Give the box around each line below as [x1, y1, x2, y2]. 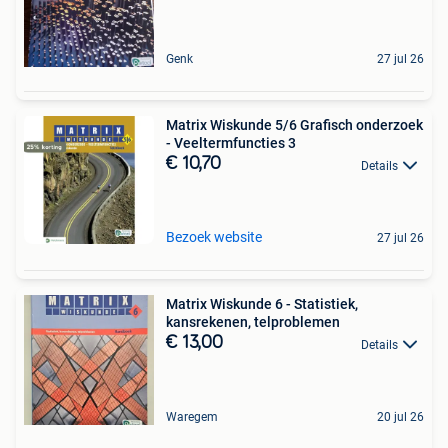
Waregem [166, 410, 218, 425]
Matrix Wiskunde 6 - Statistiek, [166, 296, 358, 313]
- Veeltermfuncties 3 [166, 135, 296, 152]
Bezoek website [166, 229, 262, 246]
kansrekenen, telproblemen [166, 314, 340, 331]
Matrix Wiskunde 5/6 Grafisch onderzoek [166, 117, 423, 134]
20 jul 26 [377, 410, 424, 425]
